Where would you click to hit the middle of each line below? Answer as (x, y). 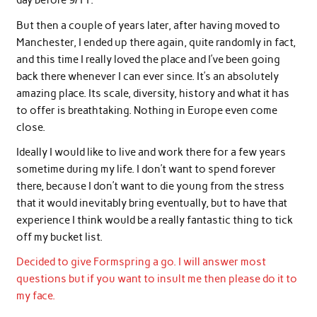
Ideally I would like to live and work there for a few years (151, 152)
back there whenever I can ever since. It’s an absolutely (147, 76)
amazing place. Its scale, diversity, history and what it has (152, 93)
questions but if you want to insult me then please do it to (156, 279)
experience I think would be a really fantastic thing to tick (154, 220)
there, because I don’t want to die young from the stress (150, 186)
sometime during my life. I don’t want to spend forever (146, 169)
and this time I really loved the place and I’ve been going (148, 59)
